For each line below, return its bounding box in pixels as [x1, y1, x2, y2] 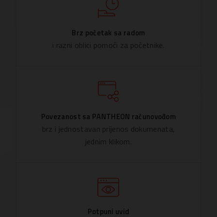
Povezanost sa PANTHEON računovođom [41, 110, 176, 122]
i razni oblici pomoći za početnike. [52, 39, 165, 51]
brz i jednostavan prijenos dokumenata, [42, 123, 175, 135]
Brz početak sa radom [72, 27, 145, 38]
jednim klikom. [85, 135, 132, 147]
